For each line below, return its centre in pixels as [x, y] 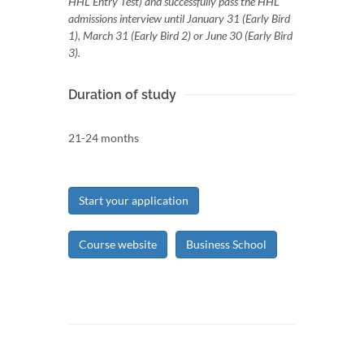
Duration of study [122, 94]
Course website [118, 244]
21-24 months [104, 137]
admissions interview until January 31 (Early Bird [179, 18]
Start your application [134, 200]
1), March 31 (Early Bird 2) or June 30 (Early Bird [180, 35]
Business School [226, 244]
